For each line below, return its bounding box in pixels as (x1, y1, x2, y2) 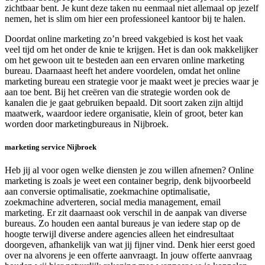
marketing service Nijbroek (5, 143, 96, 152)
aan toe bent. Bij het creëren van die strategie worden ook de (5, 87, 230, 98)
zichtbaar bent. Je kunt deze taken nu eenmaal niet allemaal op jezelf (5, 3, 258, 14)
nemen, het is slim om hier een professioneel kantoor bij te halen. (5, 14, 245, 24)
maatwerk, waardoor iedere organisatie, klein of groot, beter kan (5, 108, 243, 119)
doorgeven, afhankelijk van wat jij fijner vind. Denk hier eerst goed (5, 240, 255, 250)
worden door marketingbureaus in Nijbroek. (5, 119, 169, 130)
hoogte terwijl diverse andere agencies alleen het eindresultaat (5, 229, 234, 240)
